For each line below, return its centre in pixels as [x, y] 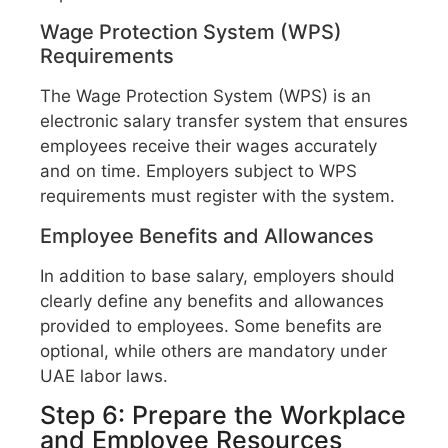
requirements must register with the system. [217, 196]
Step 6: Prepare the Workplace [223, 415]
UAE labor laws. [104, 375]
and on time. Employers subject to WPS [198, 171]
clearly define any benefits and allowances [212, 300]
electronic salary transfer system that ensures [224, 121]
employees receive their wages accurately [208, 146]
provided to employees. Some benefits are [211, 325]
